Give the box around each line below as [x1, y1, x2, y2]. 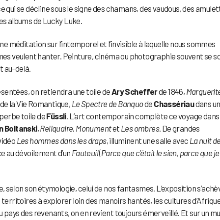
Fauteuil [71, 147, 99, 158]
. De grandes [159, 123, 200, 133]
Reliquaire [40, 123, 73, 133]
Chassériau [154, 98, 194, 109]
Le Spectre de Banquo [71, 98, 143, 109]
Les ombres [121, 123, 160, 133]
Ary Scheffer [111, 86, 158, 96]
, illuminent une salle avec [106, 135, 190, 145]
